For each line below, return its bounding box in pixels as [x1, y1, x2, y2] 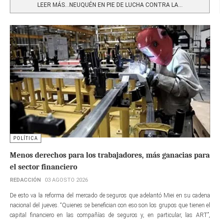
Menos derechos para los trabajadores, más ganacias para [10, 151, 210, 160]
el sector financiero [10, 163, 77, 172]
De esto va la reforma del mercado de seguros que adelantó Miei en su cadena [10, 192, 210, 199]
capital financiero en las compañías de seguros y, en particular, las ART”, [10, 212, 210, 219]
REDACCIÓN [10, 177, 41, 184]
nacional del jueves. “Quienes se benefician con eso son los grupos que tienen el [10, 202, 210, 209]
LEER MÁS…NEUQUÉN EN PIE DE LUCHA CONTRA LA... [37, 1, 183, 8]
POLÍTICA [13, 135, 38, 142]
